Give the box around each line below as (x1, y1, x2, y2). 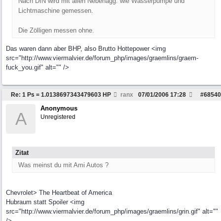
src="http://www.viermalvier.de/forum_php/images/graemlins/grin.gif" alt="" (6, 208, 218, 215)
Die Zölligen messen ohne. (18, 27, 94, 34)
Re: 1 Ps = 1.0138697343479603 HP (11, 91, 111, 98)
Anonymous (40, 105, 77, 112)
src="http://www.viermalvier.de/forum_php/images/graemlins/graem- (6, 54, 198, 62)
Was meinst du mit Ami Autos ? (18, 161, 109, 169)
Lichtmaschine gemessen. (18, 7, 93, 14)
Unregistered (40, 113, 75, 120)
